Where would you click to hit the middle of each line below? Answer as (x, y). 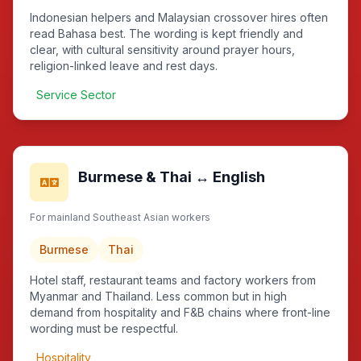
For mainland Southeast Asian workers (120, 217)
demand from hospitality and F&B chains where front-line (180, 312)
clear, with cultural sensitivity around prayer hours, (162, 50)
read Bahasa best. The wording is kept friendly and (166, 33)
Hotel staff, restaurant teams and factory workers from (173, 280)
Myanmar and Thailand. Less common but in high (158, 296)
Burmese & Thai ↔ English (172, 177)
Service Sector (76, 95)
